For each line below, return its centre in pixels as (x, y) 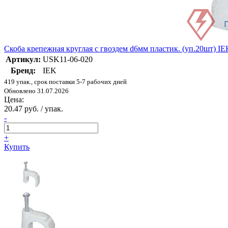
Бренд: (23, 71)
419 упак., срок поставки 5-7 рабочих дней (65, 82)
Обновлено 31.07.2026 (36, 91)
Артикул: (23, 60)
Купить (17, 147)
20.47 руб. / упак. (34, 109)
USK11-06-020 (68, 60)
